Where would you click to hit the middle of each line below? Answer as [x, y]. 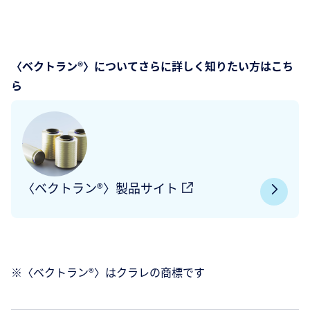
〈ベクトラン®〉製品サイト [100, 188]
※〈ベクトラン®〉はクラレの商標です [108, 272]
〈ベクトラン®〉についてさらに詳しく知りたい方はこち [152, 66]
